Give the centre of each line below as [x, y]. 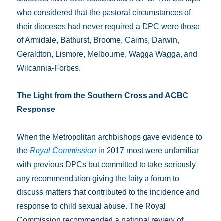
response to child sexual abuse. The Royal [92, 206]
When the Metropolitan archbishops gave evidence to [110, 137]
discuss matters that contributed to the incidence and [108, 192]
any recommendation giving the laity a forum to [98, 178]
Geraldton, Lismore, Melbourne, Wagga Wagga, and [107, 54]
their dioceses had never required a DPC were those [109, 26]
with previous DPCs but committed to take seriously [107, 165]
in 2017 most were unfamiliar [148, 151]
